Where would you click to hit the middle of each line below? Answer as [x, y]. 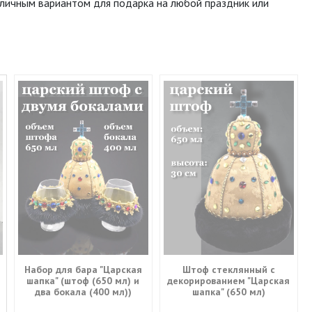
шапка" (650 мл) [228, 291]
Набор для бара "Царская [83, 269]
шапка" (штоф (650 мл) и [83, 280]
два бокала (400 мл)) [83, 291]
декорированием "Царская [229, 280]
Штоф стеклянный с [228, 269]
